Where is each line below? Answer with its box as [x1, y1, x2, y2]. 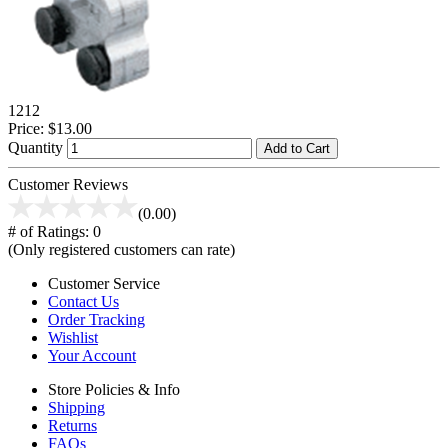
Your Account [48, 346, 136, 364]
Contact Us [48, 292, 119, 310]
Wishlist [48, 328, 98, 346]
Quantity [8, 138, 63, 156]
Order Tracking [48, 310, 145, 328]
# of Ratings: [8, 222, 89, 240]
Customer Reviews [8, 175, 128, 193]
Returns [48, 416, 97, 434]
